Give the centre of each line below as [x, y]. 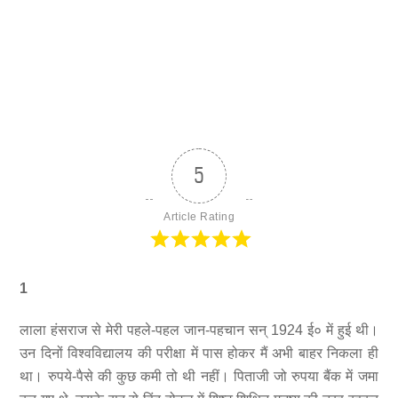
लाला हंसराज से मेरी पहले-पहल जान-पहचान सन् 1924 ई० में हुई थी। [199, 330]
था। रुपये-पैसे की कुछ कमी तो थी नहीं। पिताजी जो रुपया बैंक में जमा [199, 376]
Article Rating [199, 216]
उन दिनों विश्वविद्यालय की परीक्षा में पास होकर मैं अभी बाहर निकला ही [199, 353]
